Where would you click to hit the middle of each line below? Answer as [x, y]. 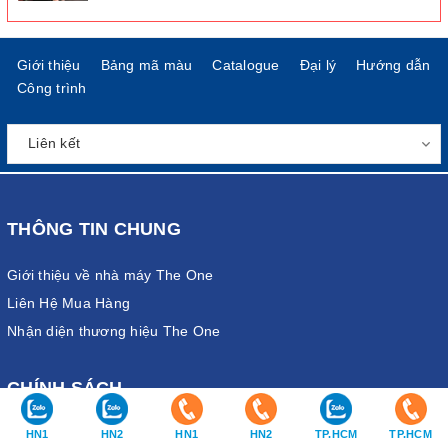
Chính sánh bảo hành [78, 433]
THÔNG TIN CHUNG [94, 228]
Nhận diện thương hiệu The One [114, 330]
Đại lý [317, 64]
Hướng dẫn [393, 64]
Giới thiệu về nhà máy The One [110, 274]
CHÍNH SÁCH [65, 387]
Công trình [52, 87]
